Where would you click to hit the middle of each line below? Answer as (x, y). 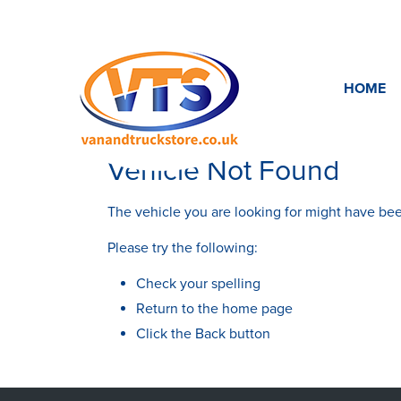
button (248, 334)
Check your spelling (198, 284)
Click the (166, 334)
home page (257, 309)
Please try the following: (183, 248)
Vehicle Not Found (223, 171)
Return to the (179, 309)
